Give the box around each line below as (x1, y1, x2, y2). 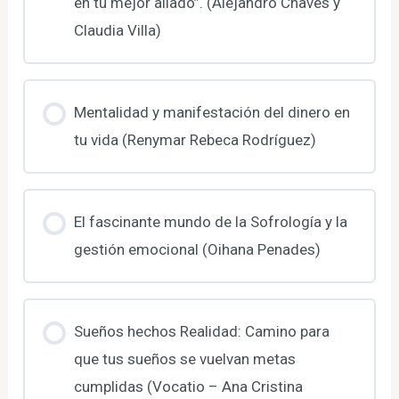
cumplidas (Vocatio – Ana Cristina (73, 377, 303, 395)
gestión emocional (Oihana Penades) (73, 240, 321, 258)
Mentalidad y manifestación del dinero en (73, 102, 350, 121)
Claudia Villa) (73, 20, 161, 39)
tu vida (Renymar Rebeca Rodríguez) (73, 130, 316, 149)
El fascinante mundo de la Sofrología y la (73, 212, 347, 231)
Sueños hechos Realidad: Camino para (73, 322, 330, 340)
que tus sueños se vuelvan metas (73, 349, 296, 368)
